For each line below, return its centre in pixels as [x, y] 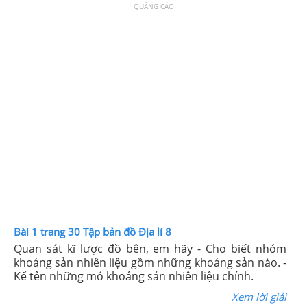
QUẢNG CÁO [153, 6]
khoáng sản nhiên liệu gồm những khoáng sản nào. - [150, 262]
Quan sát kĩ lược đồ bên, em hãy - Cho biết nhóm [150, 249]
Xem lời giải [259, 297]
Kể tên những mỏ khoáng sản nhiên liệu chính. [134, 276]
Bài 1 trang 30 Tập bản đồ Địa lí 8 [93, 232]
